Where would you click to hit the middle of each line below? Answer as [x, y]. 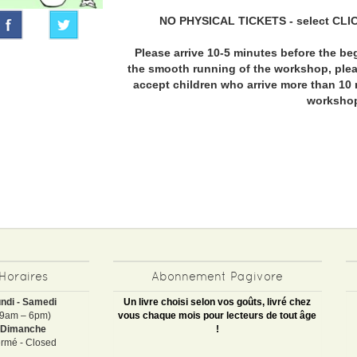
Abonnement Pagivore [218, 276]
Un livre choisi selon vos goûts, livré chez [218, 302]
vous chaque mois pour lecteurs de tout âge [218, 315]
